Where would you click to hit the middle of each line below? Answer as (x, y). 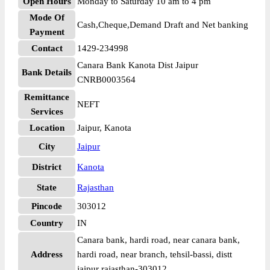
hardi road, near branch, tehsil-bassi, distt (155, 254)
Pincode (47, 206)
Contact (47, 48)
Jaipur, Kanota (104, 128)
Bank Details (47, 72)
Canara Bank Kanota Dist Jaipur (138, 65)
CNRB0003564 (106, 80)
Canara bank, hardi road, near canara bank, (159, 240)
